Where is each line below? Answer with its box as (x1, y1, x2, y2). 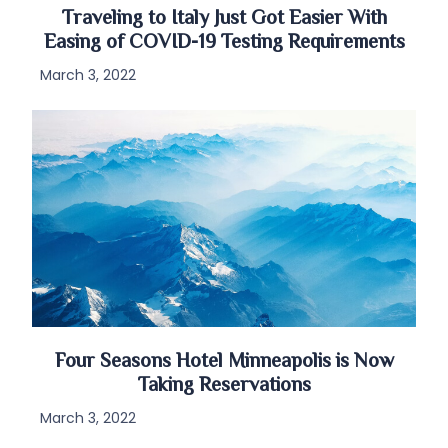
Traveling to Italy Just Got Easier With (61, 4, 387, 36)
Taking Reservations (137, 370, 311, 402)
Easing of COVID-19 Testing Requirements (43, 28, 405, 60)
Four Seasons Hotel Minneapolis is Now (54, 346, 394, 378)
